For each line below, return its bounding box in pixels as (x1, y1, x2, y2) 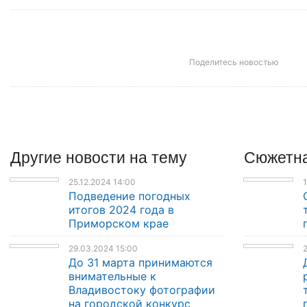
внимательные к (69, 269, 157, 284)
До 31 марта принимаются (69, 256, 213, 270)
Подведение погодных (69, 189, 191, 204)
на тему (130, 145, 187, 168)
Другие (10, 145, 66, 168)
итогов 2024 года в (69, 203, 175, 217)
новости (66, 145, 130, 168)
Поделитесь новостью (188, 56, 279, 67)
